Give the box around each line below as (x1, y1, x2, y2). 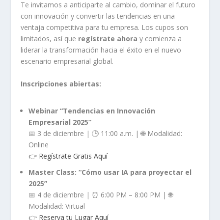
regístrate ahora (78, 34, 138, 44)
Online (28, 140, 49, 149)
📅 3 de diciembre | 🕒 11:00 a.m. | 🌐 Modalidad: (28, 129, 183, 138)
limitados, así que (21, 34, 79, 44)
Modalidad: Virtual (28, 201, 85, 211)
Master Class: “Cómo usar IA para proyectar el (28, 167, 192, 177)
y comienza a (137, 34, 182, 44)
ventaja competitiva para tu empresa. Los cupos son (21, 23, 189, 32)
